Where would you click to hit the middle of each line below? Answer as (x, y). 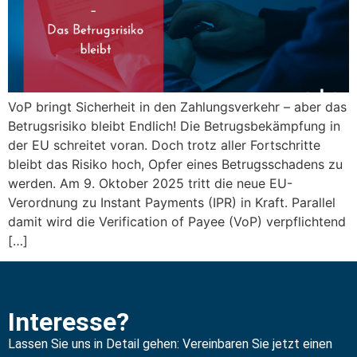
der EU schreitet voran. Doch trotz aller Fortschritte (164, 145)
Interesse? (69, 322)
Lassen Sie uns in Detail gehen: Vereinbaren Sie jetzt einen (170, 344)
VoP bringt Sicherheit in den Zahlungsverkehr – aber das (177, 107)
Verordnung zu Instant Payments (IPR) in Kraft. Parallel (172, 202)
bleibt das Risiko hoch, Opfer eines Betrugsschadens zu (175, 164)
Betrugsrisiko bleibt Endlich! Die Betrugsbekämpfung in (174, 126)
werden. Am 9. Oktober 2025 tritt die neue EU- (150, 183)
